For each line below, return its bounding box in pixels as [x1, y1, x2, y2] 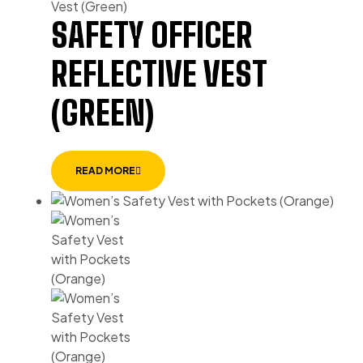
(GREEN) [51, 94, 154, 134]
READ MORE [75, 164, 135, 177]
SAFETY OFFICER [51, 16, 253, 56]
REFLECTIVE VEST [51, 55, 267, 95]
